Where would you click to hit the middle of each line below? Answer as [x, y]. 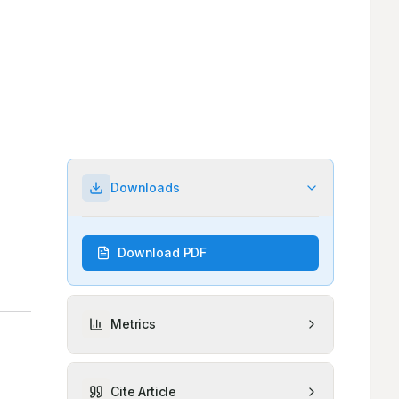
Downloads [145, 188]
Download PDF [163, 253]
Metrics [133, 324]
